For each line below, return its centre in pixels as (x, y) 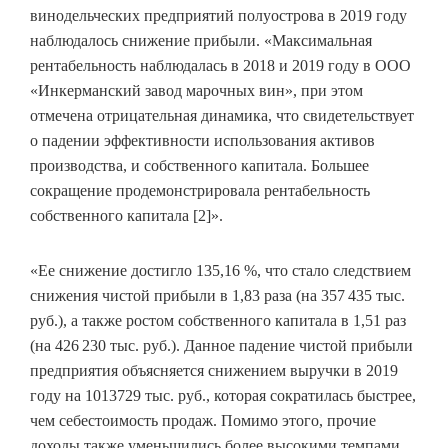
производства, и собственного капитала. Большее (199, 166)
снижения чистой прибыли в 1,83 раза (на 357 (187, 296)
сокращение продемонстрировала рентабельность (200, 191)
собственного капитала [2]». (126, 216)
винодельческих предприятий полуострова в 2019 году (218, 16)
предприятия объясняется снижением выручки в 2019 (214, 371)
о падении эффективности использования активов (202, 141)
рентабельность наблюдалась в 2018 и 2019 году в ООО (220, 66)
